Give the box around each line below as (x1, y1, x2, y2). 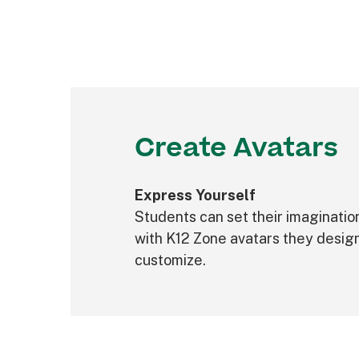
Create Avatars (135, 128, 338, 167)
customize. (135, 251, 206, 268)
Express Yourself (135, 186, 256, 204)
